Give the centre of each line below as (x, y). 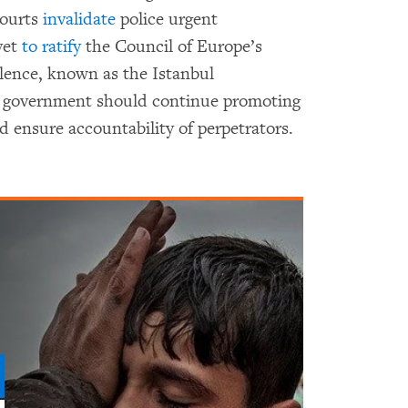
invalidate (79, 19)
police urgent (167, 19)
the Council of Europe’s (172, 46)
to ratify (51, 46)
